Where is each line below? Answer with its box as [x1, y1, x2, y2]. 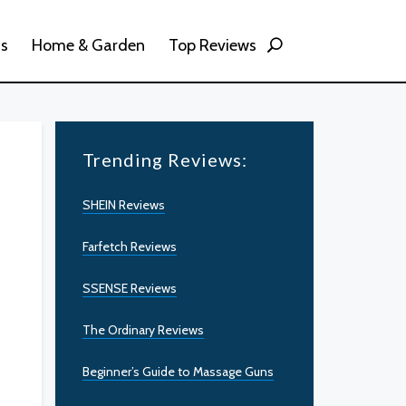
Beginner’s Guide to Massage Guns [82, 363, 274, 380]
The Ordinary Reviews [82, 322, 204, 338]
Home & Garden [32, 34, 145, 55]
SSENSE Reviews [82, 280, 177, 296]
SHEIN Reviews [82, 197, 165, 213]
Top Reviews [169, 34, 256, 55]
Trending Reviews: [82, 149, 247, 170]
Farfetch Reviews [82, 238, 177, 255]
